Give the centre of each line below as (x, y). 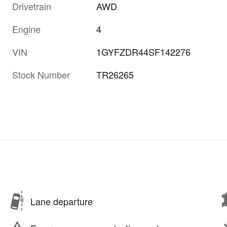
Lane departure (62, 201)
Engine (26, 29)
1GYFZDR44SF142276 (144, 52)
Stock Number (41, 75)
